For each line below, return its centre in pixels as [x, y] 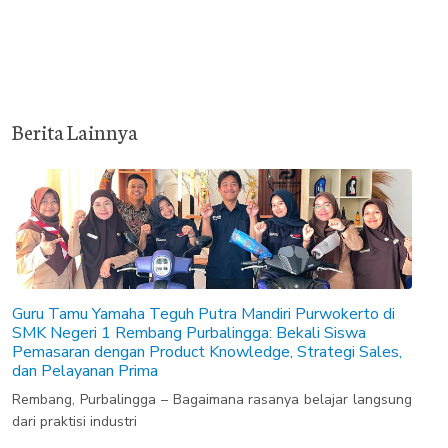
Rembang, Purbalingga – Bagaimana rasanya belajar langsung [212, 399]
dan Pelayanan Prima [85, 370]
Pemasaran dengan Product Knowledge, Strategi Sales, [207, 351]
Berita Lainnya [75, 131]
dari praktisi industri [74, 421]
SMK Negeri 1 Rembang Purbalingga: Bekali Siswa [189, 332]
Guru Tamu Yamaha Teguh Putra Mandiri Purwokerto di [203, 313]
